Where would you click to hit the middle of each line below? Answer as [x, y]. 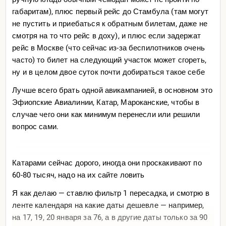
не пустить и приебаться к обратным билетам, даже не [110, 23]
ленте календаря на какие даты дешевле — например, [108, 205]
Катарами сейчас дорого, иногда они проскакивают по [107, 163]
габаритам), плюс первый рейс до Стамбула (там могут [110, 11]
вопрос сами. [37, 126]
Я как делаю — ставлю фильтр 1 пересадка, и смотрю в [111, 193]
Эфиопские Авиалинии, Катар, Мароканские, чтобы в [106, 102]
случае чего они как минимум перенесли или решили [106, 114]
